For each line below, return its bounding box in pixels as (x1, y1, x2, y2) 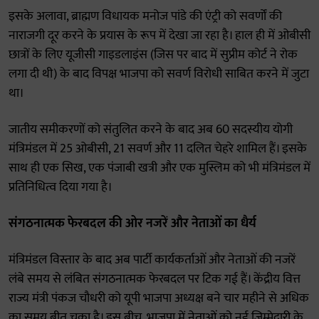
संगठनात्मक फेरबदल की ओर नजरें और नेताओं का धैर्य (9, 213, 256, 234)
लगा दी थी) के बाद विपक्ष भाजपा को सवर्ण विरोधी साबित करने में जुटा (9, 63, 309, 85)
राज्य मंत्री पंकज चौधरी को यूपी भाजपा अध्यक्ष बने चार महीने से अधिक (9, 288, 309, 309)
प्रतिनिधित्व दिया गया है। (9, 177, 113, 198)
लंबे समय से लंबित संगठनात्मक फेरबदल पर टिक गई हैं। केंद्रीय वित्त (9, 268, 300, 290)
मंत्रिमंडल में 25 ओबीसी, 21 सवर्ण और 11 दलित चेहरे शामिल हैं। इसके (9, 138, 307, 159)
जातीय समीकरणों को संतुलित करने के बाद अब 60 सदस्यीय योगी (9, 119, 293, 140)
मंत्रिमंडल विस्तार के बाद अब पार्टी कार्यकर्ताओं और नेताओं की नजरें (9, 249, 296, 271)
